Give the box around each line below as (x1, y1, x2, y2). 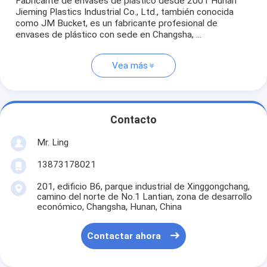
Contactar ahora (87, 230, 162, 241)
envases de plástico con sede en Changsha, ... (15, 29, 202, 41)
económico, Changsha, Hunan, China (36, 201, 182, 213)
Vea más (111, 60, 148, 72)
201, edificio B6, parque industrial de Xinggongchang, (36, 181, 250, 193)
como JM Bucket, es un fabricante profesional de (15, 18, 218, 29)
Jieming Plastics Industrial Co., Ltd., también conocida (15, 7, 234, 18)
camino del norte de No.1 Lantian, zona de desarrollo (36, 191, 252, 203)
